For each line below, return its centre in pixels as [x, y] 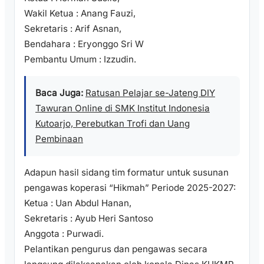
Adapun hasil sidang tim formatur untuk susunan [126, 173]
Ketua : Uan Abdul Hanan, [78, 203]
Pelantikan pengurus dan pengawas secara [116, 249]
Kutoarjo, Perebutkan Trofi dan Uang [113, 124]
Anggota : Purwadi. [64, 234]
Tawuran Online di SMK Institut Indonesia [123, 108]
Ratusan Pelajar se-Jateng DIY [150, 93]
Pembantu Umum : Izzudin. [80, 60]
